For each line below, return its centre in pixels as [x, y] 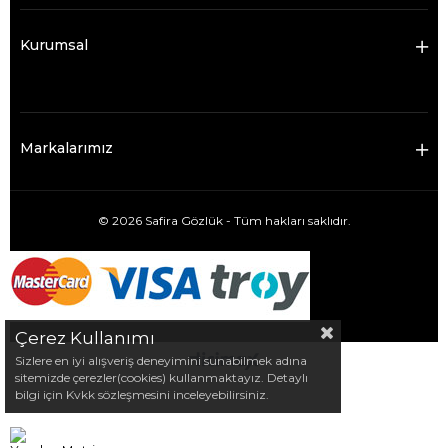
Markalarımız [66, 148]
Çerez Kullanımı [85, 338]
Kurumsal [54, 45]
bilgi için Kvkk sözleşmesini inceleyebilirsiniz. [142, 394]
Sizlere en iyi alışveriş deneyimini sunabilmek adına [161, 360]
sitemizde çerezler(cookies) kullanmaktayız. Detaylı [161, 377]
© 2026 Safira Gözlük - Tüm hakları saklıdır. [224, 220]
